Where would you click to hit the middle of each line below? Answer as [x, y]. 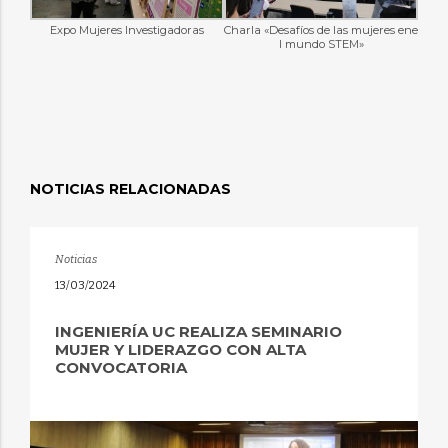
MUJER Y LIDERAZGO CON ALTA [180, 350]
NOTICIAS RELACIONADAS [130, 188]
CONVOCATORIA [120, 368]
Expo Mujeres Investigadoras [126, 29]
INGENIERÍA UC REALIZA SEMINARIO [198, 332]
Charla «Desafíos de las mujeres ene [321, 29]
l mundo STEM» [321, 43]
